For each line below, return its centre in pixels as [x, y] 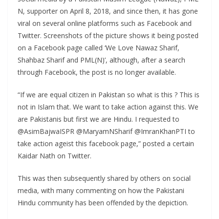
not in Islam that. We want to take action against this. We [108, 107]
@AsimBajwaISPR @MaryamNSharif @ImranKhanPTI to [106, 131]
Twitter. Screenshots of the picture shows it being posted [108, 36]
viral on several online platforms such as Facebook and [105, 23]
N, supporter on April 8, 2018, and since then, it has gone [108, 11]
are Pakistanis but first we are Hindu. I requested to [99, 119]
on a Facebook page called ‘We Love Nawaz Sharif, [99, 48]
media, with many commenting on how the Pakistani [101, 191]
